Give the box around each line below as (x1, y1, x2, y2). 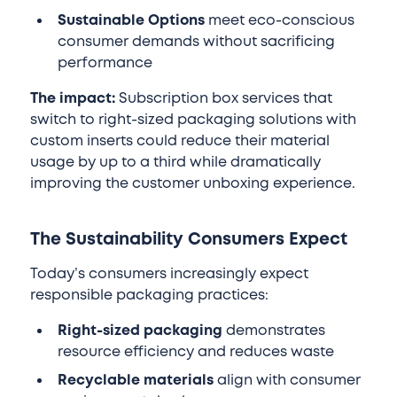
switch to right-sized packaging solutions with (29, 110, 356, 130)
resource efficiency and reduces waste (58, 342, 335, 362)
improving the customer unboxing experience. (29, 174, 355, 194)
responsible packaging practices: (29, 285, 269, 306)
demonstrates (222, 321, 326, 341)
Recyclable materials (58, 370, 214, 391)
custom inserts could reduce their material (29, 131, 330, 152)
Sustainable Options (58, 11, 206, 31)
